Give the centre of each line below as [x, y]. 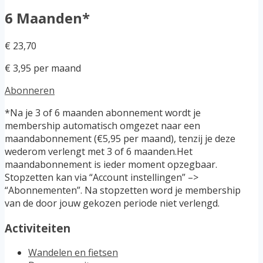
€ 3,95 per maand [43, 68]
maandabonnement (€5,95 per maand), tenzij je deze [120, 138]
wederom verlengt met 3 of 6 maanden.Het [99, 151]
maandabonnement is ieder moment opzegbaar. [111, 164]
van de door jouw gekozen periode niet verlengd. [112, 203]
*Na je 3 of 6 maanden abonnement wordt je [103, 112]
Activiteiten [38, 228]
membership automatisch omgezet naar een [102, 125]
